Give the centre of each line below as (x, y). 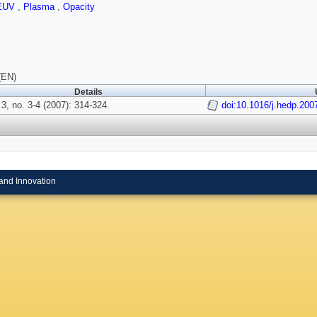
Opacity (79, 7)
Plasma (40, 7)
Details (88, 92)
